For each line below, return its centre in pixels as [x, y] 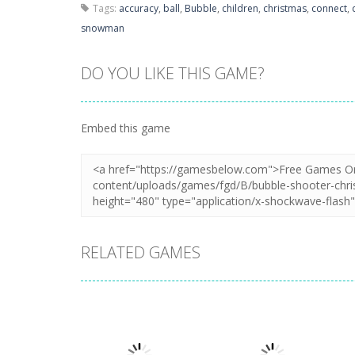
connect [329, 8]
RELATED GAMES [141, 252]
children [240, 8]
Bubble [201, 8]
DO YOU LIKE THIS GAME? [173, 73]
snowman [103, 28]
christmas [285, 8]
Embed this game [126, 128]
